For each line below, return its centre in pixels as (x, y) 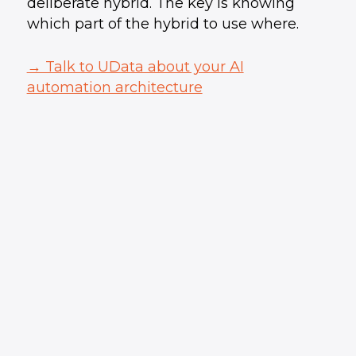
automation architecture (114, 87)
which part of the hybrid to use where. (163, 24)
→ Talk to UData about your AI (135, 67)
